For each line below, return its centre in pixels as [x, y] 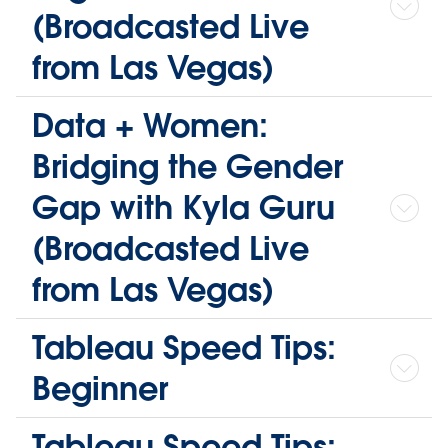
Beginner [104, 389]
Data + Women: [150, 126]
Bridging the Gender [187, 167]
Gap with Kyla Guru [183, 208]
